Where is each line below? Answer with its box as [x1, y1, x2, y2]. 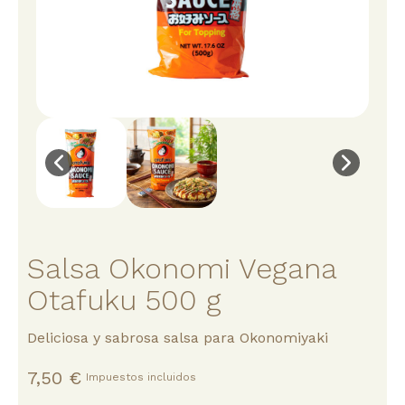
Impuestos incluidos [86, 371, 196, 383]
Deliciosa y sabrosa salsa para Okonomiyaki [27, 329, 328, 346]
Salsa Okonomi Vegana [27, 251, 336, 286]
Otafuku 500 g [27, 283, 221, 317]
